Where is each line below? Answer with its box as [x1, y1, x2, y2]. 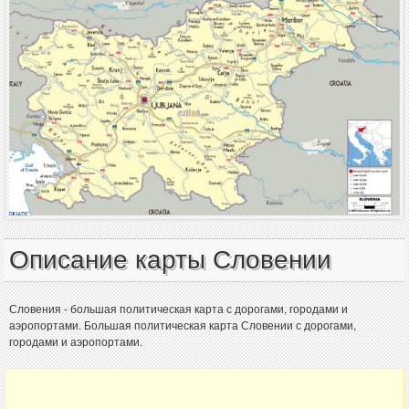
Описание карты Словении [9, 245, 331, 274]
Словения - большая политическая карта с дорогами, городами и [9, 299, 348, 316]
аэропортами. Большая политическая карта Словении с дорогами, [9, 316, 356, 332]
